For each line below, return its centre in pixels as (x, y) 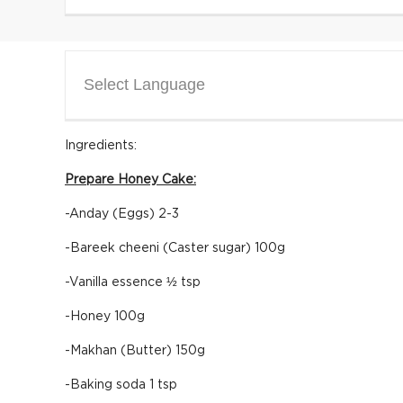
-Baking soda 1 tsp (121, 385)
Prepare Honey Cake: (130, 180)
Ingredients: (101, 146)
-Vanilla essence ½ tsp (133, 282)
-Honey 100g (105, 317)
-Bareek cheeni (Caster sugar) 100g (175, 248)
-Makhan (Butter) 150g (135, 351)
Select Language (144, 85)
